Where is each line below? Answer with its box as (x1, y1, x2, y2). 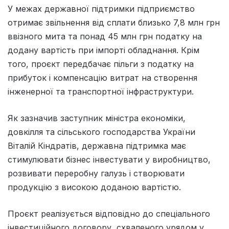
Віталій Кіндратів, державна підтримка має (8, 140, 186, 151)
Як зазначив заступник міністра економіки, (8, 112, 186, 123)
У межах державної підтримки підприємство (8, 3, 195, 14)
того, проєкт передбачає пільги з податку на (8, 58, 194, 69)
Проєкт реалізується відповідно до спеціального (8, 208, 210, 219)
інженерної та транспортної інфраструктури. (8, 86, 194, 97)
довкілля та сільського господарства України (8, 126, 195, 137)
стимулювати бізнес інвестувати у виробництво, (8, 154, 211, 165)
